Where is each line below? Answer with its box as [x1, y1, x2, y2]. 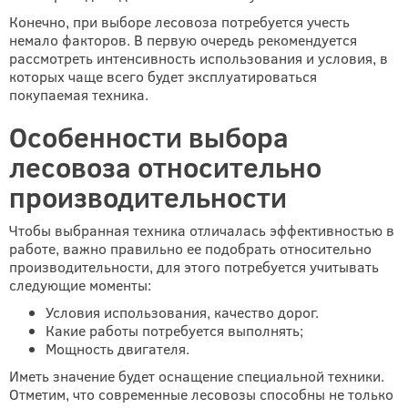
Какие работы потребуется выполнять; [46, 321, 303, 340]
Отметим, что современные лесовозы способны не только [9, 384, 393, 403]
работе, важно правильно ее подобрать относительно [9, 239, 372, 258]
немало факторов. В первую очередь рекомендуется [9, 30, 357, 49]
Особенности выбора [9, 118, 289, 155]
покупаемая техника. [9, 85, 148, 104]
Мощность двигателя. [46, 339, 189, 358]
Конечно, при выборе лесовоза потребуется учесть [9, 12, 350, 31]
